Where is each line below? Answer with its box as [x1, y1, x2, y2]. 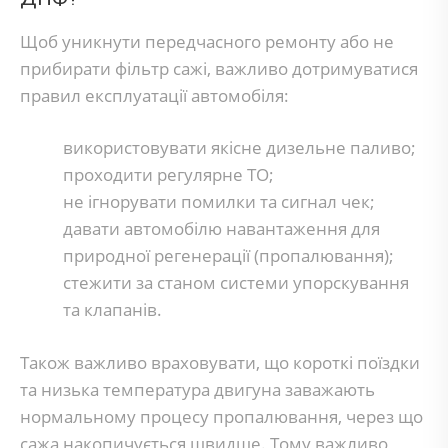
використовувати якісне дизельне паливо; [62, 136, 416, 159]
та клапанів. [62, 298, 162, 321]
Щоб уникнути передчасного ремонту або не [20, 29, 394, 53]
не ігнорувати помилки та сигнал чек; [62, 190, 375, 213]
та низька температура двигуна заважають [20, 377, 375, 401]
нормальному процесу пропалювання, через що [20, 404, 423, 428]
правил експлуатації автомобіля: [20, 83, 289, 107]
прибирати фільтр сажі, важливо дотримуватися [20, 56, 418, 80]
